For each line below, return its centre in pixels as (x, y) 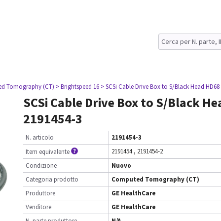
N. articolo (40, 137)
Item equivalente (48, 152)
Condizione (41, 166)
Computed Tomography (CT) (155, 179)
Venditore (38, 207)
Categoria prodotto (52, 179)
